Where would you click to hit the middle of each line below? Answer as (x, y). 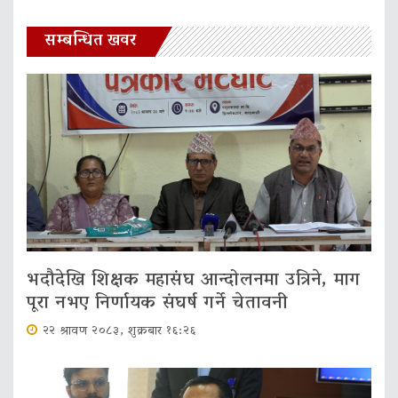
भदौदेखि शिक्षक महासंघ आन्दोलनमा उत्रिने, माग (194, 280)
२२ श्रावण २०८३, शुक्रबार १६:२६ (119, 331)
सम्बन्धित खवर (91, 41)
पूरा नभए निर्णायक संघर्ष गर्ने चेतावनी (157, 303)
